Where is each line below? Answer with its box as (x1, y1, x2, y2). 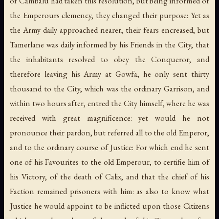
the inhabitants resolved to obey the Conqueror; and (10, 54, 209, 65)
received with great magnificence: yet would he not (10, 112, 209, 124)
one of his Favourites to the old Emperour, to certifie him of (10, 156, 209, 168)
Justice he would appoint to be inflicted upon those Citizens (10, 200, 209, 212)
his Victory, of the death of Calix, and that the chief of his (10, 171, 209, 182)
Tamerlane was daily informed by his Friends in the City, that (10, 39, 209, 50)
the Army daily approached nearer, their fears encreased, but (10, 24, 209, 36)
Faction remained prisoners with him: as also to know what (10, 186, 209, 197)
